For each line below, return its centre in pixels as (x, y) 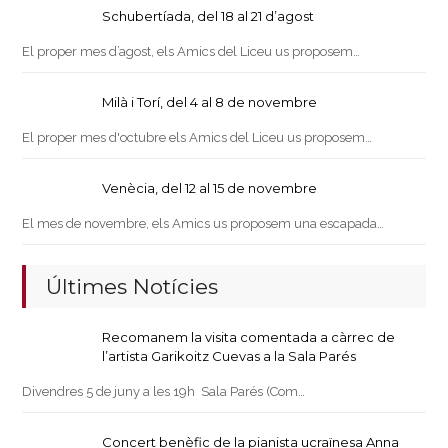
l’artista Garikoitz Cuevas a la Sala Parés (229, 355)
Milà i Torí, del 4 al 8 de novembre (210, 101)
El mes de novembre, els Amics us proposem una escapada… (203, 223)
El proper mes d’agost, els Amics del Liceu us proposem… (191, 51)
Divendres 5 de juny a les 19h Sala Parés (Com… (164, 391)
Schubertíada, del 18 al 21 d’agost (208, 15)
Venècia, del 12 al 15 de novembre (210, 187)
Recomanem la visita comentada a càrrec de (249, 336)
